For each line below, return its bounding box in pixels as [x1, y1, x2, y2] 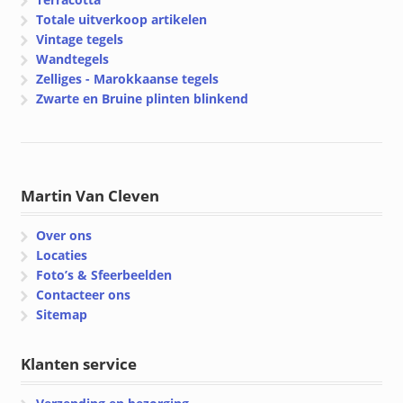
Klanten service [20, 354, 137, 375]
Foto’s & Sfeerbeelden [36, 265, 173, 283]
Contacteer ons [36, 285, 131, 303]
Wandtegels [36, 50, 110, 68]
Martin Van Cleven [20, 184, 159, 206]
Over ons [36, 226, 93, 244]
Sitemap [36, 305, 88, 323]
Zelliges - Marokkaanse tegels [36, 70, 219, 88]
